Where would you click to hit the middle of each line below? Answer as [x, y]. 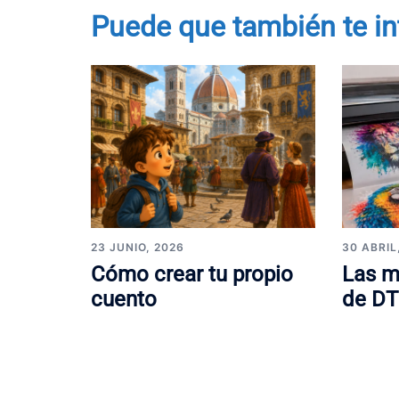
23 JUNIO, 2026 [138, 248]
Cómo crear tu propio [192, 275]
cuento [124, 300]
